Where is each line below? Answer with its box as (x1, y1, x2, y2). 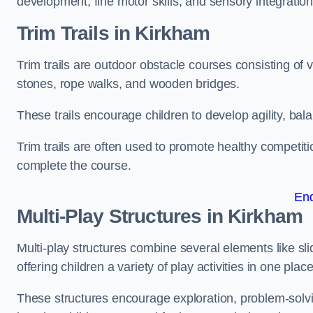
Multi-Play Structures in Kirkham (17, 205, 303, 227)
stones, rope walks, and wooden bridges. (17, 77, 240, 91)
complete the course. (17, 159, 131, 173)
